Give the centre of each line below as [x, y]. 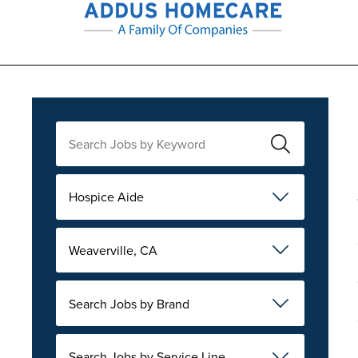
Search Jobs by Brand [129, 303]
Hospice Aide [106, 197]
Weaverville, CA [113, 250]
